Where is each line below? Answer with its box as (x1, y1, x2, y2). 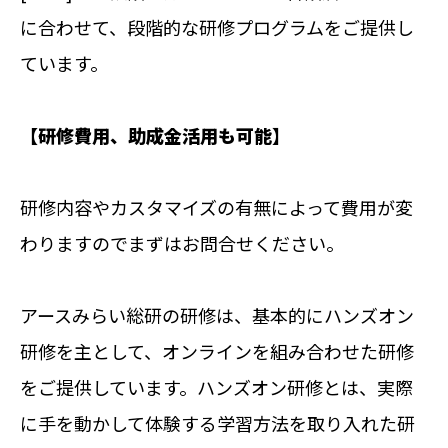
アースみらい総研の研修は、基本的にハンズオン (20, 301, 414, 328)
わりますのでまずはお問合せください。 (20, 229, 344, 256)
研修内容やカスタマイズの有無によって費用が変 (20, 193, 413, 220)
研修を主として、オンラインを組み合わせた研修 (20, 337, 414, 364)
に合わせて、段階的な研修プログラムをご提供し (20, 13, 414, 40)
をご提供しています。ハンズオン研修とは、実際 (20, 373, 413, 400)
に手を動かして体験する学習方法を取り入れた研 (20, 409, 415, 436)
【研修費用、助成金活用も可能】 (20, 121, 290, 148)
